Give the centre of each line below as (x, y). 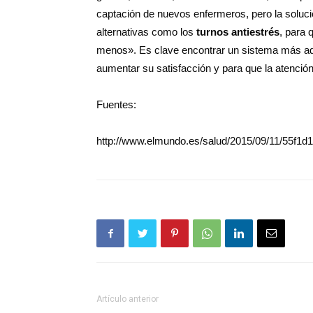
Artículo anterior (128, 299)
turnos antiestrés (238, 32)
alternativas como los (146, 32)
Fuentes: (116, 104)
